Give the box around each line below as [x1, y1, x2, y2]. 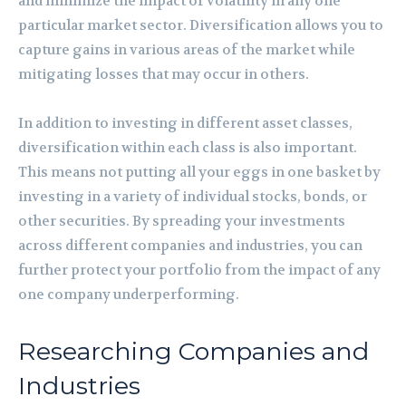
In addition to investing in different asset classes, [18, 113, 353, 132]
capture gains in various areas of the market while [18, 40, 355, 59]
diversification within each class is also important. [18, 138, 357, 157]
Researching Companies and [18, 335, 369, 366]
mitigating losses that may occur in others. [18, 64, 309, 83]
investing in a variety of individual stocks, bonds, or [18, 187, 367, 206]
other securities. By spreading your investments [18, 211, 345, 230]
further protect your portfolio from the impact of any [18, 260, 381, 279]
